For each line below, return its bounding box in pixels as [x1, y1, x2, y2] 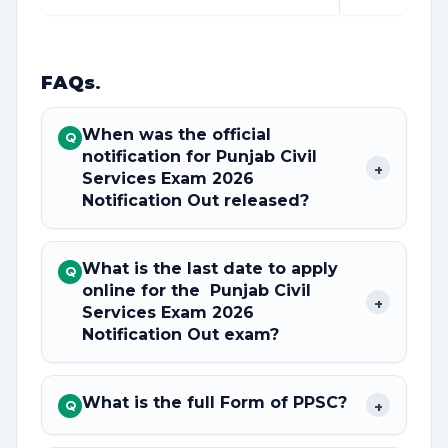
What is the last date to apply [82, 259, 338, 278]
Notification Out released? [82, 191, 309, 210]
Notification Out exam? [82, 325, 279, 344]
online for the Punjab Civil [82, 281, 311, 300]
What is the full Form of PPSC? [82, 393, 347, 412]
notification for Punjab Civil [82, 147, 317, 166]
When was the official [82, 125, 271, 144]
